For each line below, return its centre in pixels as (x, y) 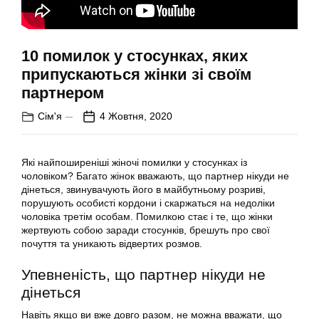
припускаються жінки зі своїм (136, 75)
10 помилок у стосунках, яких (135, 56)
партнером (63, 93)
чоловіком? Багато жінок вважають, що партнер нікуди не (155, 176)
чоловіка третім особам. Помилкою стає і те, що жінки (147, 217)
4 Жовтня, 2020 (136, 116)
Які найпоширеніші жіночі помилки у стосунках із (134, 163)
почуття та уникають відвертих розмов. (112, 244)
